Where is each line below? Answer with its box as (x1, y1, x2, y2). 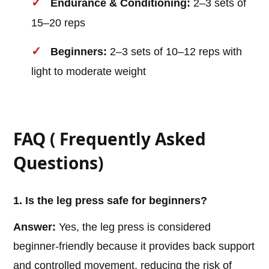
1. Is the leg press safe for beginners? (13, 195, 208, 207)
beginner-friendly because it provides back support (13, 240, 255, 253)
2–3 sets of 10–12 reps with (107, 46, 243, 58)
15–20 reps (31, 17, 86, 29)
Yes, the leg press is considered (56, 221, 211, 234)
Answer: (13, 221, 56, 234)
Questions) (13, 151, 104, 175)
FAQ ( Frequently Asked (13, 127, 207, 151)
